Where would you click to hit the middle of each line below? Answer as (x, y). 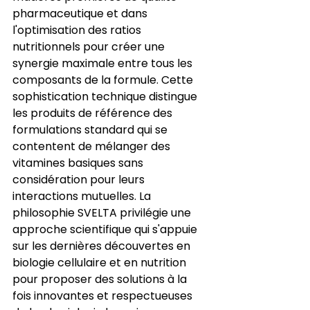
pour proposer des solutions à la (101, 279)
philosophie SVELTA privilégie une (103, 212)
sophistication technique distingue (106, 96)
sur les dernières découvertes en (103, 246)
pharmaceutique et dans (81, 13)
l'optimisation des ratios (78, 30)
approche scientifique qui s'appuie (106, 229)
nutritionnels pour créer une (90, 46)
